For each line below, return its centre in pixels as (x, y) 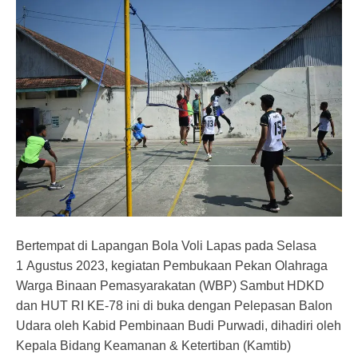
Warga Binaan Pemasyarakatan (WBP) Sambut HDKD (170, 285)
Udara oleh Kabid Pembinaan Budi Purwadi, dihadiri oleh (179, 325)
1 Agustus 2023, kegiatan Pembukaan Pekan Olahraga (172, 265)
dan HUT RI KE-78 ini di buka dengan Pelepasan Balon (174, 305)
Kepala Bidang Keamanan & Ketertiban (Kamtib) (153, 345)
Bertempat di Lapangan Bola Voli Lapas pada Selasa (166, 245)
